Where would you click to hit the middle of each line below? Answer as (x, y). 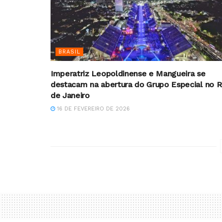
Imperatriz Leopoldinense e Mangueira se (128, 73)
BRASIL (69, 52)
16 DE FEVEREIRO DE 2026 (92, 109)
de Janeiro (70, 95)
